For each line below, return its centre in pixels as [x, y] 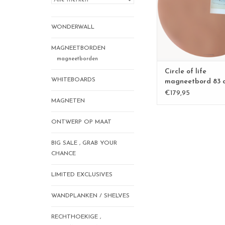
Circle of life [186, 72]
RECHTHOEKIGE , [76, 217]
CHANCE [64, 154]
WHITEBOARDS [73, 80]
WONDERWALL [73, 27]
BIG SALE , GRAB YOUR [84, 143]
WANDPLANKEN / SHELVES [90, 196]
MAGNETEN [68, 101]
